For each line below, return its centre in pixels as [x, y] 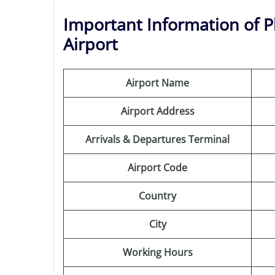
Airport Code [157, 168]
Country [157, 196]
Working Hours [157, 252]
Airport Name [157, 83]
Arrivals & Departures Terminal [157, 139]
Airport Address [157, 111]
